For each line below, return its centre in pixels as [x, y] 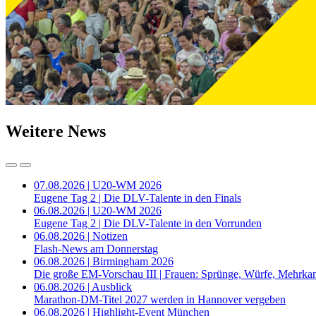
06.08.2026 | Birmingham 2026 [104, 261]
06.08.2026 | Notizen [81, 236]
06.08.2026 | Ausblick [83, 286]
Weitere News [56, 131]
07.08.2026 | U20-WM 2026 [98, 185]
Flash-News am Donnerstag [96, 248]
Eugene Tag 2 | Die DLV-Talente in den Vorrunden [148, 223]
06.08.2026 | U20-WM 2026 [98, 210]
